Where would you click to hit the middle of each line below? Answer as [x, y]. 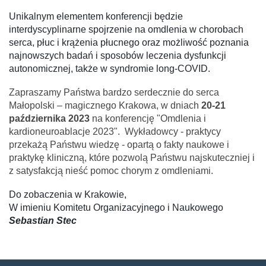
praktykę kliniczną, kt [53, 158]
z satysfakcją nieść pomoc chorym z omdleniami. [111, 171]
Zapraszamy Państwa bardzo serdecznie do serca [114, 92]
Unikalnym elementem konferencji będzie [96, 16]
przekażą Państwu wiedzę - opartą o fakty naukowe [118, 145]
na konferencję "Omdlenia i [149, 118]
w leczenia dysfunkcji [181, 56]
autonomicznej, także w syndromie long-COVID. [110, 69]
